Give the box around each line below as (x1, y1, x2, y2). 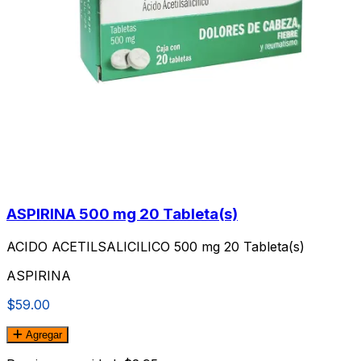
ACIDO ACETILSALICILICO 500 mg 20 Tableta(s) (6, 239, 305, 255)
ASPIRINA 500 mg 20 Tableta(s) (6, 205, 238, 224)
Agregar (23, 329, 62, 342)
